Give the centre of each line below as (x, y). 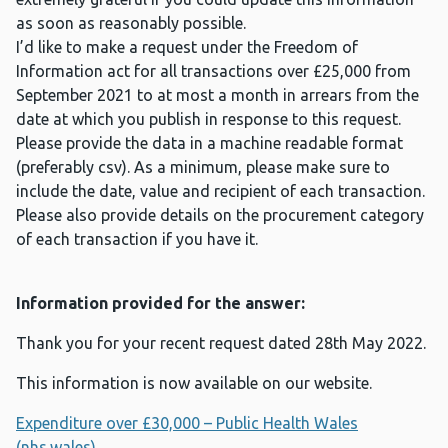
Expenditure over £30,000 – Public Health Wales (187, 423)
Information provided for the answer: (160, 303)
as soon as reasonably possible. (131, 23)
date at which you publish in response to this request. (208, 119)
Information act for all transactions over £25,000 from (213, 71)
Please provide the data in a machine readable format (209, 143)
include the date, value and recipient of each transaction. (220, 191)
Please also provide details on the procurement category (220, 215)
